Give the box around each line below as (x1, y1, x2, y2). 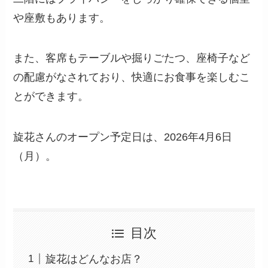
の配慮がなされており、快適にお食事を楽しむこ (13, 71, 251, 84)
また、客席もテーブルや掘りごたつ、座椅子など (13, 52, 251, 65)
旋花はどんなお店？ (45, 252, 143, 265)
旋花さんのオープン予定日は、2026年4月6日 (13, 131, 233, 144)
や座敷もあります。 (13, 11, 111, 24)
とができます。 (13, 90, 89, 103)
